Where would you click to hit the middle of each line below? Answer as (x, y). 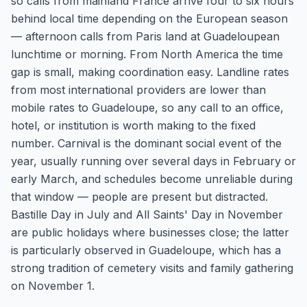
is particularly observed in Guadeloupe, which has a (146, 250)
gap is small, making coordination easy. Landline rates (150, 72)
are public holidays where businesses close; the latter (150, 232)
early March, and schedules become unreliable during (152, 179)
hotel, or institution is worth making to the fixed (133, 125)
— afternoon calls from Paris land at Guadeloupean (145, 36)
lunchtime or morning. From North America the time (147, 54)
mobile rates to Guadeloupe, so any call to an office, (147, 108)
